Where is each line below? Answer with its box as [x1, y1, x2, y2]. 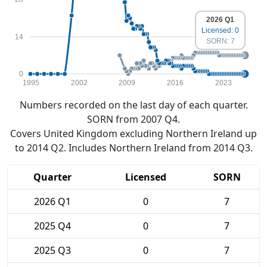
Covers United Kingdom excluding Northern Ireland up [10, 127, 257, 140]
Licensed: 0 [201, 26, 239, 35]
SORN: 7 [206, 36, 235, 45]
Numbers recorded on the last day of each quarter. [19, 98, 248, 111]
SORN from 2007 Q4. [87, 113, 180, 126]
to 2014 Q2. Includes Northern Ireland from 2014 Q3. [14, 141, 253, 154]
